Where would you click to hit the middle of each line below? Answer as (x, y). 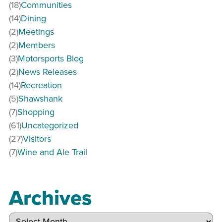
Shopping (36, 111)
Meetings (36, 31)
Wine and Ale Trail (52, 152)
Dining (33, 18)
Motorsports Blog (51, 58)
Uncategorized (50, 125)
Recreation (41, 85)
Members (37, 45)
